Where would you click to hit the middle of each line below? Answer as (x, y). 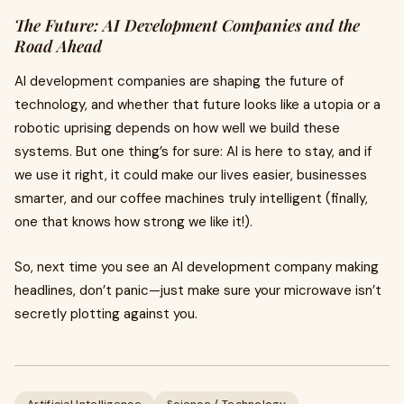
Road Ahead (58, 46)
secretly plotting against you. (106, 314)
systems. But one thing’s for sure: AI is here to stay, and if (193, 151)
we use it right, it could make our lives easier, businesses (191, 175)
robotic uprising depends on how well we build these (177, 128)
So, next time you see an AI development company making (197, 267)
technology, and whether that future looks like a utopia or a (197, 105)
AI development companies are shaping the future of (179, 81)
